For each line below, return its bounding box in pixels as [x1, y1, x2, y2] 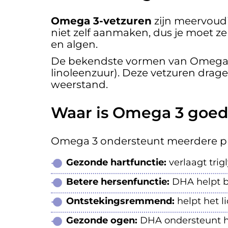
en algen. [51, 38, 98, 51]
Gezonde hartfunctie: [66, 157, 166, 168]
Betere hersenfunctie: [66, 176, 169, 188]
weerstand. [51, 78, 108, 91]
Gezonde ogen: [66, 215, 137, 226]
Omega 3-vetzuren [51, 15, 152, 27]
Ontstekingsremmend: [66, 195, 175, 207]
